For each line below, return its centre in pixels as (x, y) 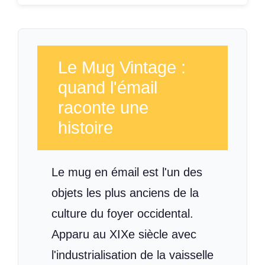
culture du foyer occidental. (122, 213)
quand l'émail (107, 88)
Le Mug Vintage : (122, 68)
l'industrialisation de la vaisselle (132, 255)
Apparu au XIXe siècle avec (124, 234)
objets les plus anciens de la (125, 193)
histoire (85, 128)
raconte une (103, 108)
